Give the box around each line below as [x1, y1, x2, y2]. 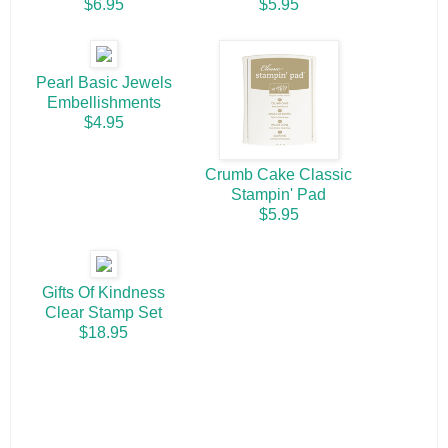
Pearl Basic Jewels [35, 74, 172, 92]
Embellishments [46, 94, 161, 112]
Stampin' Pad [231, 186, 326, 204]
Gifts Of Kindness [42, 284, 165, 302]
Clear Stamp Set [45, 304, 162, 322]
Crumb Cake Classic [205, 166, 352, 184]
